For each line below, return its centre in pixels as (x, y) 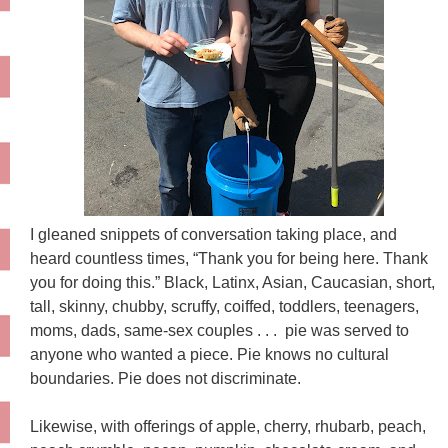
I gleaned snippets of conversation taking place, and (213, 235)
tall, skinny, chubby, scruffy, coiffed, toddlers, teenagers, (224, 307)
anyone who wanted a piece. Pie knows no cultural (209, 355)
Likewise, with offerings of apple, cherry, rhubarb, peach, (228, 427)
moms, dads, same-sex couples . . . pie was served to (219, 331)
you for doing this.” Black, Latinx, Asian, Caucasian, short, (232, 283)
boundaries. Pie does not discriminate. (167, 379)
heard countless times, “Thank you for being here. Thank (229, 259)
